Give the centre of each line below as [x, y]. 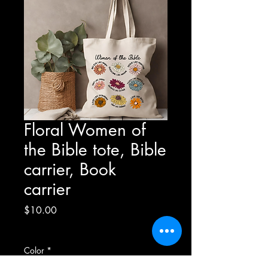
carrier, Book [70, 169]
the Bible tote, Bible [95, 150]
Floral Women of [85, 130]
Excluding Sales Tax [60, 227]
